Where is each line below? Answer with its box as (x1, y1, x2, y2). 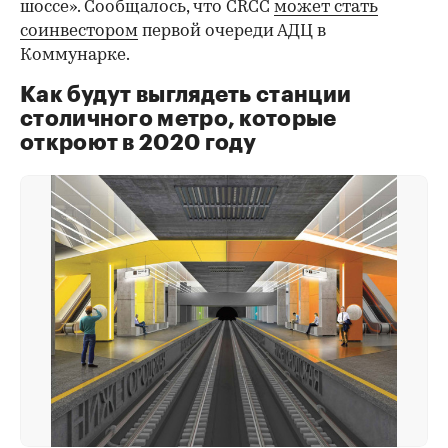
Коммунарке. (20, 46, 130, 64)
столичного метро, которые (20, 107, 337, 130)
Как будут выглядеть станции (20, 83, 352, 106)
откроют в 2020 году (20, 131, 257, 154)
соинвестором (20, 22, 138, 40)
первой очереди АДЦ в (138, 22, 326, 40)
